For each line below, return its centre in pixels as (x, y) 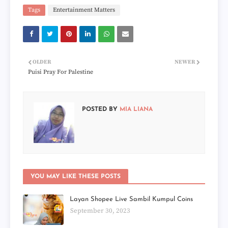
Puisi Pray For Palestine (61, 72)
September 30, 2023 (100, 210)
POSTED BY (100, 109)
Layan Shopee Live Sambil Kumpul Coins (131, 199)
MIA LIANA (135, 109)
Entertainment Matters (84, 10)
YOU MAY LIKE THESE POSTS (76, 176)
